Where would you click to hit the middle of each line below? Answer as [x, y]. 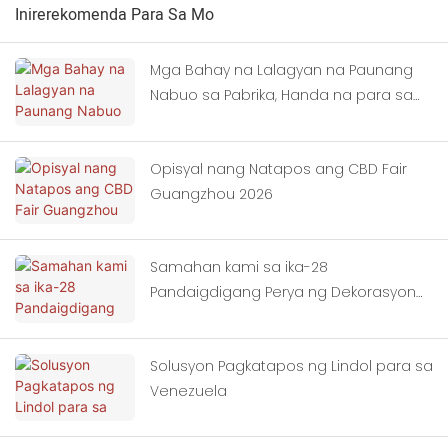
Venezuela [188, 390]
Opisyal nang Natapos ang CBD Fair [278, 168]
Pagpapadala [200, 120]
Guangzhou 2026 [211, 193]
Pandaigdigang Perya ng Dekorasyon [283, 292]
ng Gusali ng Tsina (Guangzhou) [266, 317]
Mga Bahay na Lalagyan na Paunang [281, 70]
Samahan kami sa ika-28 [239, 267]
